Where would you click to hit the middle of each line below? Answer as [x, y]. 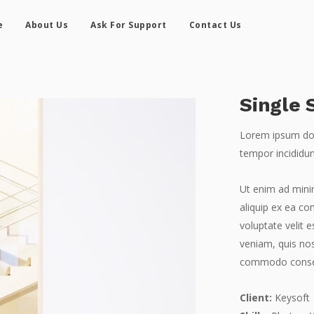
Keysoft [291, 298]
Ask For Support [129, 25]
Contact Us [215, 25]
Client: [256, 298]
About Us [47, 25]
